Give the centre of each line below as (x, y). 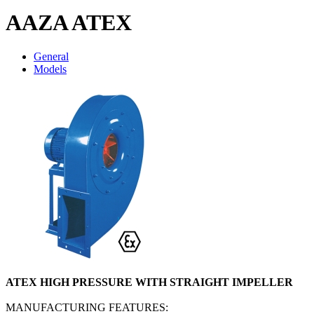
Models (50, 69)
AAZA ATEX (69, 22)
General (51, 57)
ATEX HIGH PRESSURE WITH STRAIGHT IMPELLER (151, 282)
